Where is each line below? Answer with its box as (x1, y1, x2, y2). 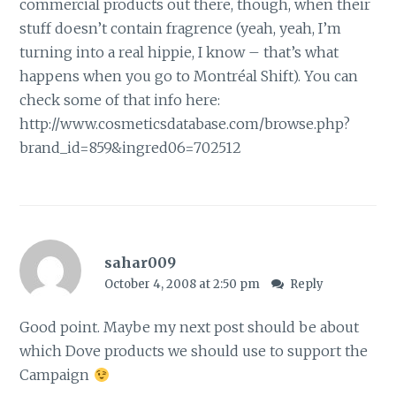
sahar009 (103, 254, 176, 272)
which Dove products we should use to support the (19, 342, 369, 361)
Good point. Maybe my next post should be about (19, 318, 360, 337)
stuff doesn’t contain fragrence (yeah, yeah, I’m (19, 19, 342, 37)
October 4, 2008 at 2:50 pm (103, 277, 263, 293)
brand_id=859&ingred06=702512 (19, 138, 242, 156)
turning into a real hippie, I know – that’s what (19, 42, 339, 61)
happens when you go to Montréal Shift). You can (19, 66, 359, 85)
